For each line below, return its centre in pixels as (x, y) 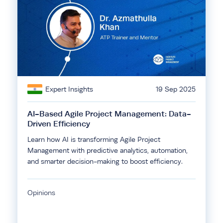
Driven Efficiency (60, 124)
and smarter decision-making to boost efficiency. (105, 161)
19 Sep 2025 (176, 89)
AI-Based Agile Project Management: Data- (109, 114)
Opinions (41, 193)
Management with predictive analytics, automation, (108, 150)
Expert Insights (69, 89)
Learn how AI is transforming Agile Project (94, 139)
